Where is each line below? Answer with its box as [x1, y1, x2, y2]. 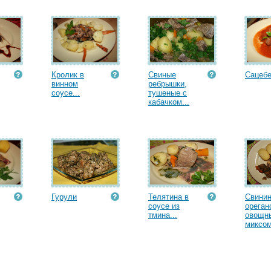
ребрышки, [148, 79, 187, 88]
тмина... [148, 211, 177, 220]
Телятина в [148, 192, 189, 201]
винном [51, 79, 78, 88]
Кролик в [51, 70, 84, 79]
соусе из [148, 201, 180, 211]
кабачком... [148, 97, 189, 106]
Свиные [148, 70, 176, 79]
